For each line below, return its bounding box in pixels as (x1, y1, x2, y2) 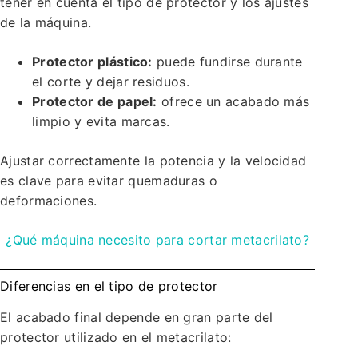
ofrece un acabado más (157, 93, 310, 109)
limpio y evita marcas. (32, 113, 170, 129)
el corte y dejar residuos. (32, 73, 189, 89)
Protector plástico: (32, 53, 153, 70)
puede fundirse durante (152, 53, 303, 70)
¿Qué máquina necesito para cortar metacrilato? (6, 231, 310, 248)
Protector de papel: (32, 93, 157, 109)
